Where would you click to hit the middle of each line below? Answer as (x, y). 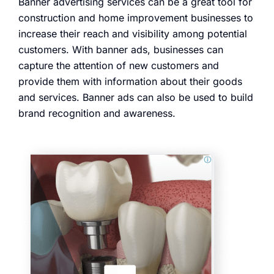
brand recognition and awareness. (97, 113)
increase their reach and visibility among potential (133, 34)
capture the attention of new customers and (119, 66)
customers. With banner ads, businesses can (121, 50)
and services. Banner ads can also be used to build (136, 98)
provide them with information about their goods (130, 82)
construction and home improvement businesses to (136, 18)
